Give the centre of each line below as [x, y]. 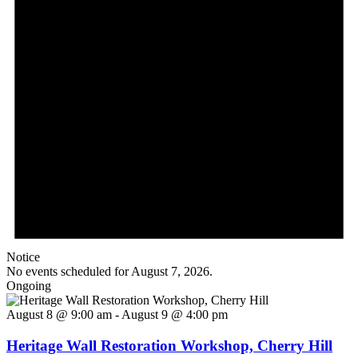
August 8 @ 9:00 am [59, 315]
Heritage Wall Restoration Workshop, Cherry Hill [169, 345]
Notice [23, 257]
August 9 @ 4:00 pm [175, 315]
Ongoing [29, 286]
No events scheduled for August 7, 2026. [109, 272]
